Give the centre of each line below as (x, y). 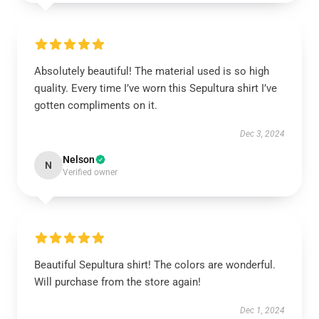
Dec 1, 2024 (262, 310)
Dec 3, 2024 (262, 134)
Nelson (79, 159)
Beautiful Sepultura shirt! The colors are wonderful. (155, 265)
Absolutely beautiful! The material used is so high (152, 71)
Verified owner (90, 172)
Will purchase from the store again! (117, 282)
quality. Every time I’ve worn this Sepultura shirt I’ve (156, 88)
